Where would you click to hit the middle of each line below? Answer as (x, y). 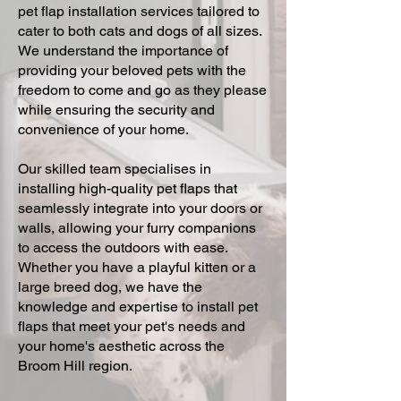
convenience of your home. (103, 129)
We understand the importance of (123, 51)
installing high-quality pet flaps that (128, 188)
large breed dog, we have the (110, 287)
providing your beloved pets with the (132, 70)
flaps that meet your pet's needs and (132, 326)
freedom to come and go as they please (142, 90)
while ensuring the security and (116, 110)
